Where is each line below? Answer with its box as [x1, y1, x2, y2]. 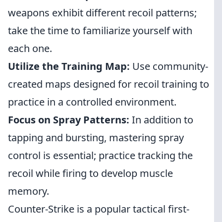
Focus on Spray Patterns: [8, 113, 132, 126]
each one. [8, 42, 52, 55]
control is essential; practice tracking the [8, 149, 193, 162]
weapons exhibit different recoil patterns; [8, 6, 197, 19]
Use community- [132, 59, 208, 73]
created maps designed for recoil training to [8, 77, 209, 91]
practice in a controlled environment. [8, 95, 176, 109]
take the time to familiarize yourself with [8, 24, 192, 37]
